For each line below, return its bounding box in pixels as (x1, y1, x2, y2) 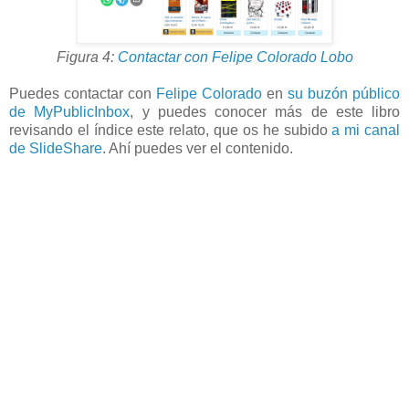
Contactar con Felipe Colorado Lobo (117, 49, 353, 66)
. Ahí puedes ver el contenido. (102, 141, 293, 157)
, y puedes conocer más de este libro (130, 104, 400, 121)
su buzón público (288, 86, 400, 102)
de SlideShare (9, 141, 102, 157)
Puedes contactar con (9, 86, 156, 102)
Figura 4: (56, 49, 118, 66)
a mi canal (331, 122, 401, 139)
